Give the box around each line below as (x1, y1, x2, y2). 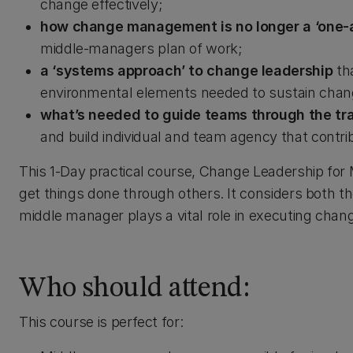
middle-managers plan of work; (40, 40, 242, 57)
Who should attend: (19, 275, 250, 303)
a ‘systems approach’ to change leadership (40, 62, 336, 79)
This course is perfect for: (19, 314, 184, 330)
